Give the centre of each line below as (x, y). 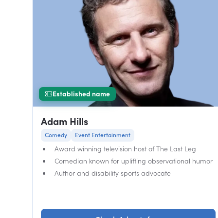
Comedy (56, 135)
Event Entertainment (103, 135)
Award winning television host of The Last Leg (126, 149)
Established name (82, 94)
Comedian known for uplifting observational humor (134, 161)
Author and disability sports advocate (113, 173)
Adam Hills (65, 121)
